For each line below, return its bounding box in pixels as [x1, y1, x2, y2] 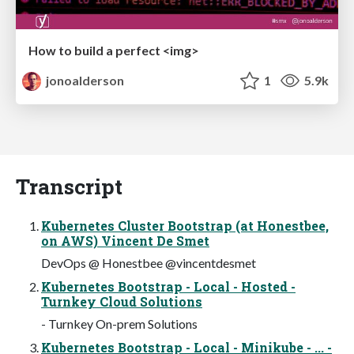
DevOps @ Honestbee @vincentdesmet [41, 254, 256, 270]
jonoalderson [43, 72, 125, 88]
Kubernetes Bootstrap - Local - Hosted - [41, 277, 296, 295]
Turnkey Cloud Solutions [41, 292, 202, 310]
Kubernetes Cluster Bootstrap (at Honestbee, [41, 217, 329, 234]
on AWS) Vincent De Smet [41, 232, 209, 249]
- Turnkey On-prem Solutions [41, 315, 198, 331]
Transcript [16, 171, 122, 200]
